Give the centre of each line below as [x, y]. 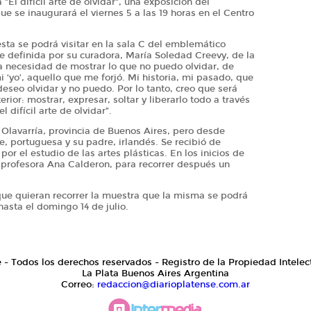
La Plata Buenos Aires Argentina [155, 273]
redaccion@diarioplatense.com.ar [174, 284]
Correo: [79, 284]
